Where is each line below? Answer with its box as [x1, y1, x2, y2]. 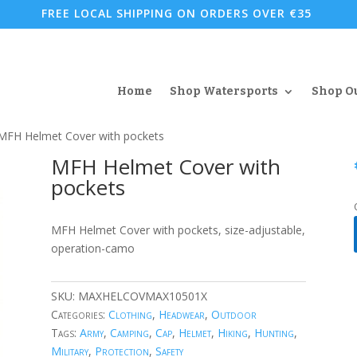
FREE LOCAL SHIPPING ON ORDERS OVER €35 [41, 6, 312, 21]
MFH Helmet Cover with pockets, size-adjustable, [50, 222, 305, 238]
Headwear [158, 307, 205, 323]
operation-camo [50, 241, 135, 257]
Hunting [253, 325, 294, 341]
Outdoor [210, 307, 257, 323]
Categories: [50, 307, 108, 323]
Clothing [108, 307, 152, 323]
